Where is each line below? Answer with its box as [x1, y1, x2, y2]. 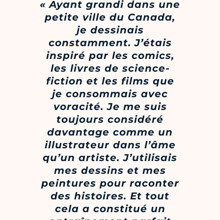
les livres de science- [50, 62, 170, 74]
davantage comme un [47, 126, 173, 138]
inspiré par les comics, [46, 49, 174, 61]
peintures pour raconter [41, 177, 179, 189]
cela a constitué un [55, 202, 165, 215]
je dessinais [76, 24, 144, 36]
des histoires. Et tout [51, 190, 169, 202]
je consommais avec [52, 87, 168, 100]
